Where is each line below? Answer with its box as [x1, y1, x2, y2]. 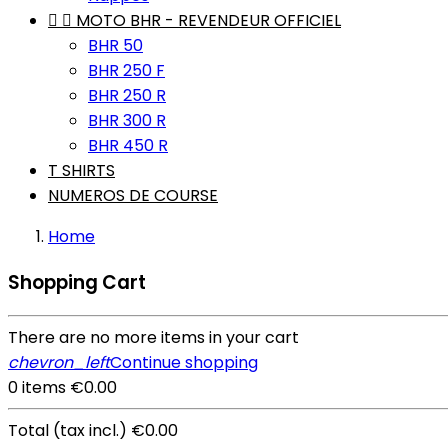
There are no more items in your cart [8, 326, 299, 350]
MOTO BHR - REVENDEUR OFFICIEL [76, 9, 341, 32]
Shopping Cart [8, 268, 146, 296]
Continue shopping [110, 351, 258, 375]
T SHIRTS [48, 159, 115, 182]
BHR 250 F [88, 59, 165, 82]
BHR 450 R [88, 134, 168, 157]
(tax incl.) [53, 419, 127, 443]
